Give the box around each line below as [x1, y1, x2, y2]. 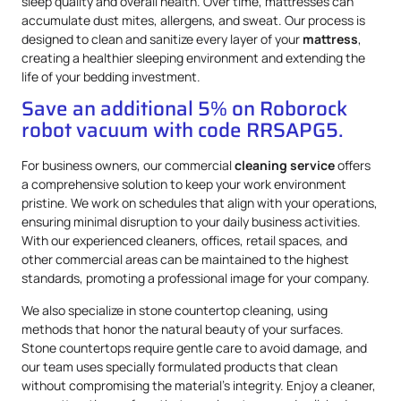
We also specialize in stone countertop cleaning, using [21, 301, 328, 319]
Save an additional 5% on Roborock [21, 93, 347, 125]
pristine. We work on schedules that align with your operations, [21, 194, 378, 212]
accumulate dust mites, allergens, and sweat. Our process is [21, 11, 365, 29]
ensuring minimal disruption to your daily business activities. [21, 213, 361, 231]
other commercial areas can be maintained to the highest [21, 251, 349, 269]
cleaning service [235, 157, 335, 175]
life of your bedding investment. [21, 67, 200, 85]
